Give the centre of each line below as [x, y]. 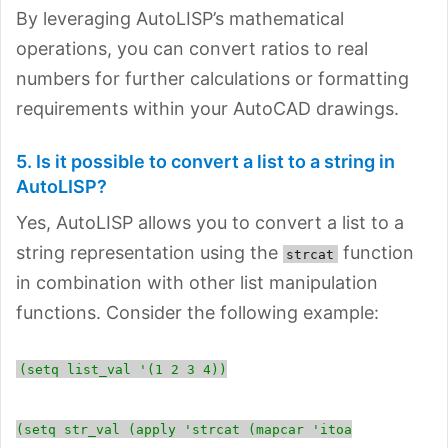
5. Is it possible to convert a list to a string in [205, 161]
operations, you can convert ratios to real [192, 48]
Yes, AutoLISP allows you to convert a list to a [210, 222]
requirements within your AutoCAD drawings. [207, 108]
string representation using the [149, 252]
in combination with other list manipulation [197, 282]
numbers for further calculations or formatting [212, 78]
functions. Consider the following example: [197, 312]
